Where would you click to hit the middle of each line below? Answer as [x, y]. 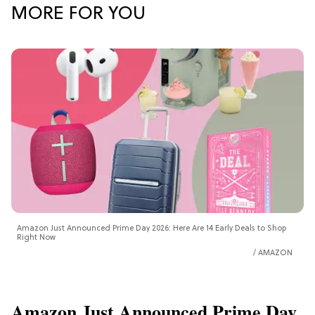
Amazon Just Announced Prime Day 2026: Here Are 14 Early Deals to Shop [152, 229]
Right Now [36, 238]
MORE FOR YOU [78, 15]
